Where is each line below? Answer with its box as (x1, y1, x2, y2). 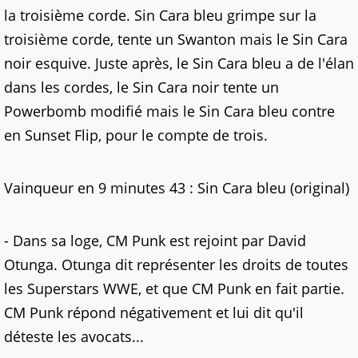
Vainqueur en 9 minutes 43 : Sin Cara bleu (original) (4, 178, 349, 197)
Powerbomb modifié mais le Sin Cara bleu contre (4, 101, 335, 121)
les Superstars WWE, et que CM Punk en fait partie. (4, 279, 344, 298)
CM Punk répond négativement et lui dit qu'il (4, 303, 304, 322)
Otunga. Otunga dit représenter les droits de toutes (4, 255, 348, 274)
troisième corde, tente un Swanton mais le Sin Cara (4, 30, 348, 49)
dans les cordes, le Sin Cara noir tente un (4, 78, 279, 97)
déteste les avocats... (4, 327, 144, 346)
